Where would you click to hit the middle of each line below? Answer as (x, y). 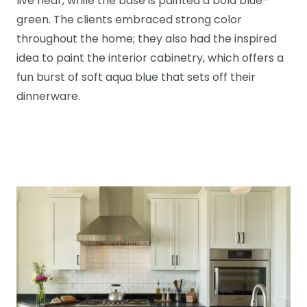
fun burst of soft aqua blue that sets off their (136, 78)
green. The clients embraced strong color (129, 21)
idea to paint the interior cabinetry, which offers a (150, 59)
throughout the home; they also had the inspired (147, 40)
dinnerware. (48, 97)
